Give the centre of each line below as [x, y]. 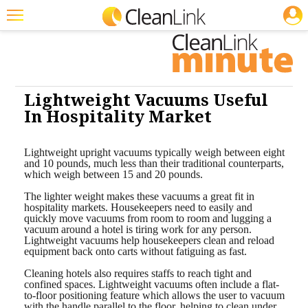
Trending [32, 70]
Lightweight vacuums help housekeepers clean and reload [149, 241]
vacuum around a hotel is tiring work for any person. [137, 230]
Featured [32, 43]
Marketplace [40, 206]
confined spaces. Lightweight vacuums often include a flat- [151, 285]
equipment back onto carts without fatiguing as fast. [135, 252]
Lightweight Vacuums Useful [146, 101]
